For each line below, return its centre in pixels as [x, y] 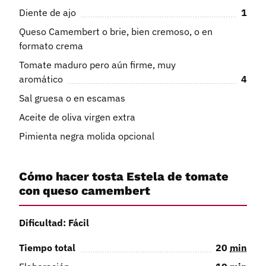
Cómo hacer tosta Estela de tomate [124, 176]
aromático [41, 79]
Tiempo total [47, 247]
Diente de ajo [47, 12]
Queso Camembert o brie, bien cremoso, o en [116, 31]
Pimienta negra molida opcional [87, 136]
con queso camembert [85, 190]
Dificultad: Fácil [54, 222]
